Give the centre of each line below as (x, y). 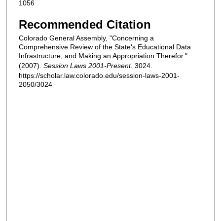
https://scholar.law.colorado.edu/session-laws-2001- (99, 76)
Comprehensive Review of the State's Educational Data (105, 47)
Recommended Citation (85, 25)
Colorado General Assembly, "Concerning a (86, 38)
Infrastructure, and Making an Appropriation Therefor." (103, 56)
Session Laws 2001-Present (87, 66)
